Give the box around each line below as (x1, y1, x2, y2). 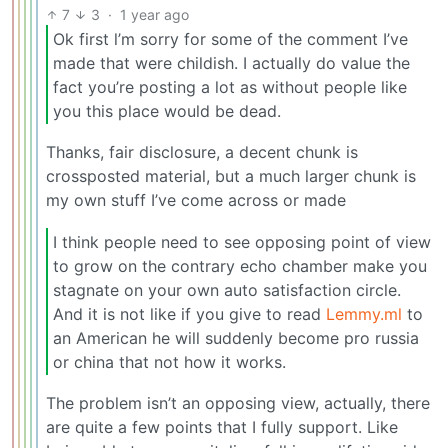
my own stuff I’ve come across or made (46, 190, 346, 211)
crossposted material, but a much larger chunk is (46, 166, 416, 187)
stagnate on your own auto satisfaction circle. (53, 279, 401, 300)
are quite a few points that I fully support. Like (46, 417, 398, 438)
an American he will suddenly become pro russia (53, 327, 419, 348)
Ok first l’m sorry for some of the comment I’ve (53, 28, 408, 49)
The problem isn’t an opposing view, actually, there (46, 393, 430, 414)
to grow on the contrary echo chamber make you (53, 255, 427, 276)
